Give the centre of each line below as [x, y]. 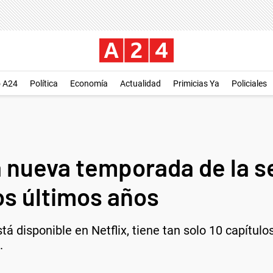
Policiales [249, 83]
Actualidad [140, 83]
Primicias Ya [196, 83]
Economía [89, 83]
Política [44, 83]
